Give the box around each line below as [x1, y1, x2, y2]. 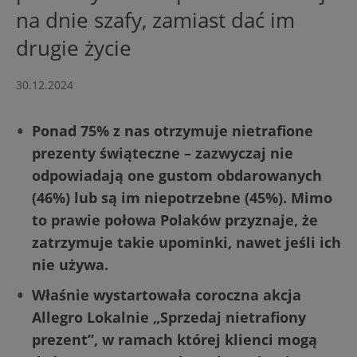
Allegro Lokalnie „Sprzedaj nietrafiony [32, 308, 306, 328]
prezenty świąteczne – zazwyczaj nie [32, 143, 293, 163]
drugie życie [16, 33, 131, 63]
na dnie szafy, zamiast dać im [16, 6, 295, 35]
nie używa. [32, 255, 108, 275]
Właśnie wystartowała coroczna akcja [32, 285, 301, 305]
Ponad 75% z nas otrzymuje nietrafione [32, 121, 313, 141]
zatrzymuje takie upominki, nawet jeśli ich [32, 233, 341, 253]
